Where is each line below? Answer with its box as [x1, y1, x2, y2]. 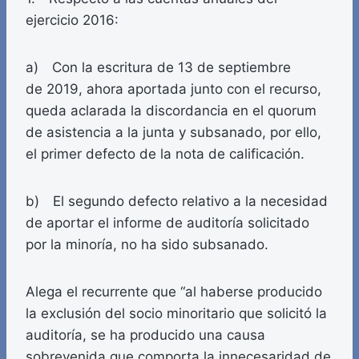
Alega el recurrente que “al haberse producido [26, 284, 322, 301]
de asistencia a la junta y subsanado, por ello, [26, 124, 321, 141]
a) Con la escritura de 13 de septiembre [26, 59, 291, 76]
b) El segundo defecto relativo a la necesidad [26, 193, 328, 210]
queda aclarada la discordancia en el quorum [26, 103, 317, 119]
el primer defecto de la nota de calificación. [26, 146, 305, 163]
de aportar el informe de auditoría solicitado [26, 215, 309, 232]
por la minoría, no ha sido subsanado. [26, 236, 268, 253]
